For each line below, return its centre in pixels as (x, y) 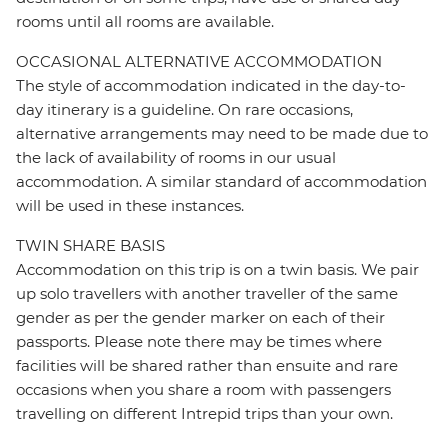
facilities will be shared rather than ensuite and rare (207, 366)
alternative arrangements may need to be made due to (222, 134)
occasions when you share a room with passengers (203, 390)
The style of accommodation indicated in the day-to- (211, 86)
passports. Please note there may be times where (199, 342)
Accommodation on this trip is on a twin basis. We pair (217, 270)
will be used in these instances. (130, 206)
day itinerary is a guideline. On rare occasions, (184, 110)
